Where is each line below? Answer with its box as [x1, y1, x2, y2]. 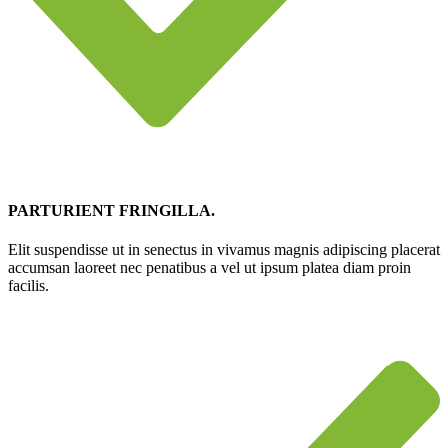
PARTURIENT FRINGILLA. [8, 202, 215, 220]
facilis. [8, 277, 49, 295]
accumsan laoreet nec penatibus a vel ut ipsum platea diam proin [8, 259, 411, 277]
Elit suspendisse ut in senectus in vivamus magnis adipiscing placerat [8, 241, 440, 259]
